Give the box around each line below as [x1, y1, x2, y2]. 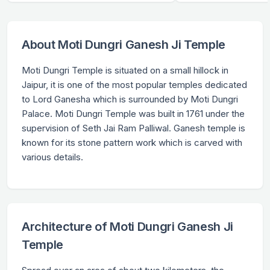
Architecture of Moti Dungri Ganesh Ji [22, 219, 233, 234]
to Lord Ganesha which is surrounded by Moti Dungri [22, 93, 238, 105]
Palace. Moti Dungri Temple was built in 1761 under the [22, 108, 245, 120]
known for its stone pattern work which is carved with [22, 137, 242, 149]
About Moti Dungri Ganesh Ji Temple [22, 37, 226, 52]
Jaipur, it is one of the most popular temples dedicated [22, 79, 247, 91]
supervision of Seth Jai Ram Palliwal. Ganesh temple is [22, 122, 245, 134]
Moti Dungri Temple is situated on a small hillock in [22, 64, 228, 77]
